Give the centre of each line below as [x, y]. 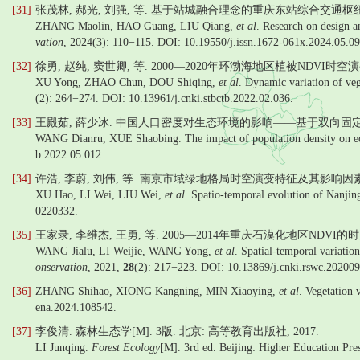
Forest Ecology [126, 348]
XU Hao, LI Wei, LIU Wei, [100, 195]
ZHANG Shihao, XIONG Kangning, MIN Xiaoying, [157, 291]
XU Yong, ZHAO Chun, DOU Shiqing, [127, 82]
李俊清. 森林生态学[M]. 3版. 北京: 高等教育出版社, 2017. [177, 331]
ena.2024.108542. [76, 307]
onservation [61, 267]
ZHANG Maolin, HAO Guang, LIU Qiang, [136, 26]
